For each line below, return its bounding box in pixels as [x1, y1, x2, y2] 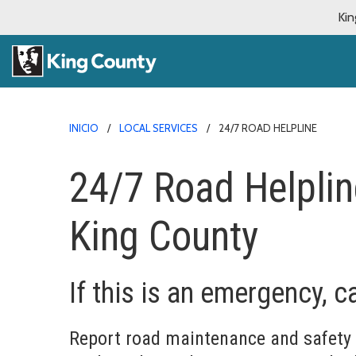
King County [69, 212, 258, 260]
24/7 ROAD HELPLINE [219, 121, 317, 134]
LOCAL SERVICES [119, 121, 198, 134]
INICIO [69, 121, 99, 134]
